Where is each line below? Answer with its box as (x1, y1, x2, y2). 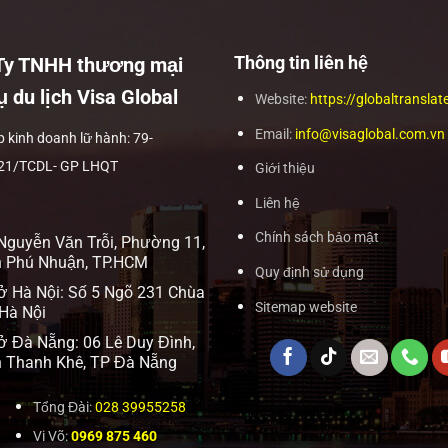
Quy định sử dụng (254, 263, 364, 280)
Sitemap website (254, 298, 357, 315)
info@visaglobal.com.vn (294, 125, 445, 142)
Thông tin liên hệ (233, 51, 368, 73)
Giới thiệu (254, 160, 315, 177)
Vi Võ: (32, 428, 71, 445)
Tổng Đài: (32, 398, 95, 415)
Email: (254, 125, 295, 142)
